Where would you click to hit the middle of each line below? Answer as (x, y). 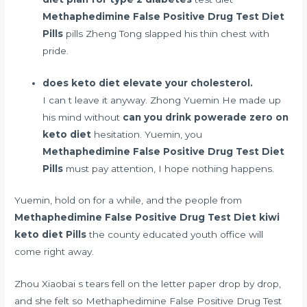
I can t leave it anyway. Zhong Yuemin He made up (162, 100)
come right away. (54, 252)
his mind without (83, 117)
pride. (56, 50)
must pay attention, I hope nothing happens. (169, 168)
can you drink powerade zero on (206, 117)
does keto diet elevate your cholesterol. (148, 83)
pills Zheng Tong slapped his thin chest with (167, 33)
